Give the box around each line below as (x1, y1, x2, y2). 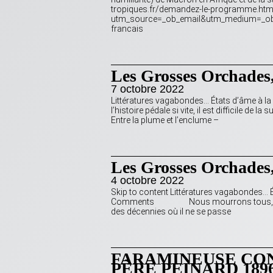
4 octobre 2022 (111, 174, 184, 187)
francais (111, 24, 143, 34)
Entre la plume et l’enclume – (111, 115, 219, 126)
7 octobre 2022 (111, 83, 184, 96)
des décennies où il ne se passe (111, 207, 231, 217)
